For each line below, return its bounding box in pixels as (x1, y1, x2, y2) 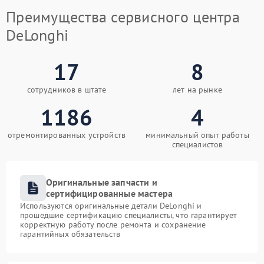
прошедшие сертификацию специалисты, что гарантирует (20, 210, 237, 220)
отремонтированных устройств (7, 130, 126, 140)
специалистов (171, 139, 223, 150)
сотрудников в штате (27, 84, 107, 95)
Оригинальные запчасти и (46, 176, 157, 188)
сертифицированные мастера (46, 187, 173, 199)
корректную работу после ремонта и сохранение (20, 219, 206, 230)
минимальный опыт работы (146, 130, 249, 140)
